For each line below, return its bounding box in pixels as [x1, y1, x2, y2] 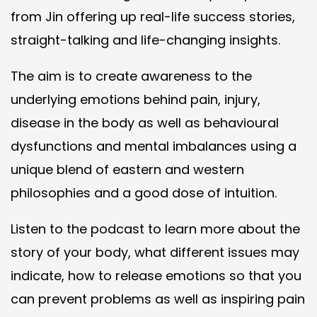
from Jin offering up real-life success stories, [11, 8, 295, 26]
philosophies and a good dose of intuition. [11, 184, 277, 202]
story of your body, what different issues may [11, 243, 299, 262]
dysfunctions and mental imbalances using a [11, 137, 296, 156]
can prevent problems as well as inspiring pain [11, 290, 305, 309]
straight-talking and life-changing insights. [11, 31, 280, 50]
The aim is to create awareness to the [11, 67, 252, 86]
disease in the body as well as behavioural [11, 114, 279, 132]
